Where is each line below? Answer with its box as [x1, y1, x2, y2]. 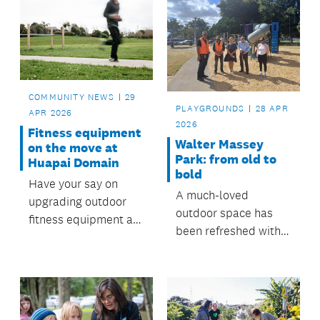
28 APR [255, 102, 289, 114]
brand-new [175, 241, 233, 256]
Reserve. [29, 247, 74, 262]
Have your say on [29, 176, 118, 191]
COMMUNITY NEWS [29, 91, 114, 103]
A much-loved [175, 187, 249, 202]
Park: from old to [174, 151, 276, 167]
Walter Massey [174, 136, 264, 152]
